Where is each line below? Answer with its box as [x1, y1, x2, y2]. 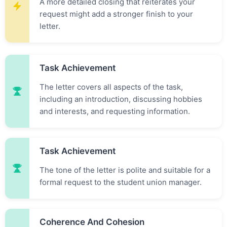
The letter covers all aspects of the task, [40, 82, 183, 92]
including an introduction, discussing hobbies [40, 94, 202, 104]
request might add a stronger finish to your [40, 9, 193, 19]
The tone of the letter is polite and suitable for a [40, 165, 210, 175]
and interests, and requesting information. [40, 106, 190, 116]
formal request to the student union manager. [40, 177, 202, 187]
